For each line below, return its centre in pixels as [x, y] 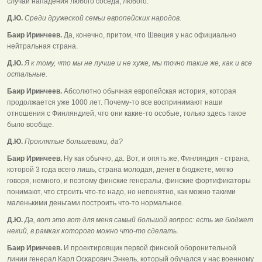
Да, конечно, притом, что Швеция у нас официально [149, 35]
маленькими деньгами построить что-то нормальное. [95, 203]
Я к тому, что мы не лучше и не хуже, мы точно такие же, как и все [137, 63]
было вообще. [30, 124]
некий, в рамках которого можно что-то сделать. [93, 231]
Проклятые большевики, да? [73, 141]
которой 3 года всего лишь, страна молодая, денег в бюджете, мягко [120, 169]
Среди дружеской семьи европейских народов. [102, 18]
